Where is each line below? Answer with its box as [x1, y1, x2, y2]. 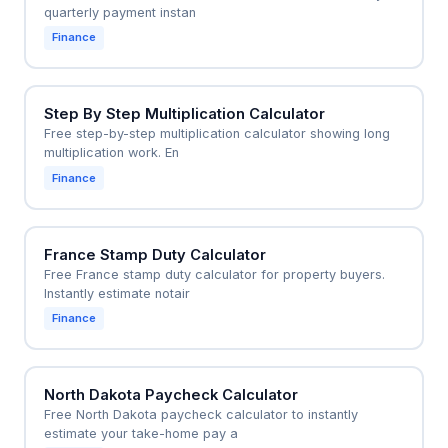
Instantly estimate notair [43, 285, 190, 301]
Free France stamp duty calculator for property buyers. [43, 266, 385, 282]
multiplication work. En [43, 145, 179, 161]
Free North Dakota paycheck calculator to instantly [43, 406, 358, 422]
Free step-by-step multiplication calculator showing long [43, 126, 390, 142]
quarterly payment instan [43, 5, 196, 21]
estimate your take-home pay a [43, 425, 238, 441]
